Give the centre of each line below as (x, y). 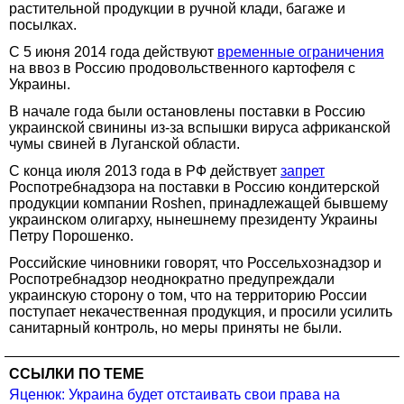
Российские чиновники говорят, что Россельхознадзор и (195, 262)
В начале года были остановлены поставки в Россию (187, 111)
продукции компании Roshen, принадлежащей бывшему (198, 203)
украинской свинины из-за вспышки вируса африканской (200, 127)
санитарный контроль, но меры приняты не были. (175, 327)
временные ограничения (301, 51)
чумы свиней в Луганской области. (124, 143)
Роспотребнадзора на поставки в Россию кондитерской (194, 187)
